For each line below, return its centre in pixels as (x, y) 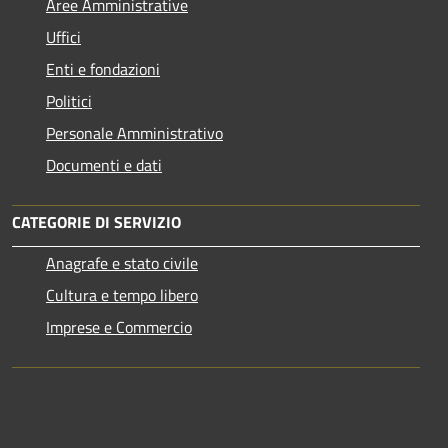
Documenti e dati (104, 165)
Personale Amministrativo (134, 133)
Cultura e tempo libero (122, 295)
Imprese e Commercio (119, 327)
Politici (69, 101)
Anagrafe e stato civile (122, 263)
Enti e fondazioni (103, 69)
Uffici (63, 37)
